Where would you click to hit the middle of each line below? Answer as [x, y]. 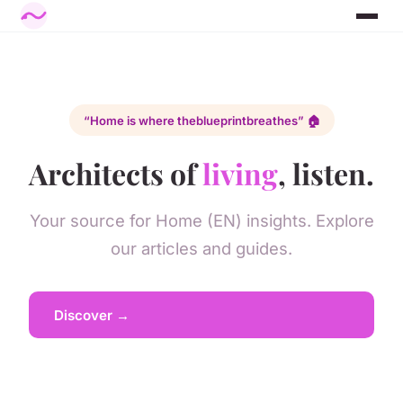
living [240, 173]
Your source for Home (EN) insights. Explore [201, 220]
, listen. [326, 173]
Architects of [116, 173]
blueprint [221, 120]
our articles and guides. [201, 248]
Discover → [92, 315]
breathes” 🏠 [283, 120]
